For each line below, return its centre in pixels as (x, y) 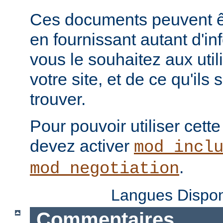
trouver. (58, 99)
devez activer (82, 146)
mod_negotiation (105, 168)
